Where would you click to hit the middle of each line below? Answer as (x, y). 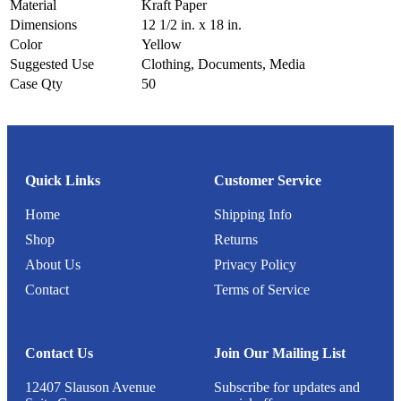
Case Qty (36, 83)
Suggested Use (52, 64)
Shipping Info (253, 214)
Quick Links (63, 180)
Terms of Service (262, 289)
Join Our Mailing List (280, 354)
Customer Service (268, 180)
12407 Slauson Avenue (90, 388)
